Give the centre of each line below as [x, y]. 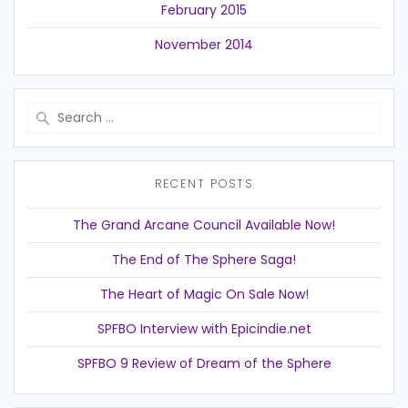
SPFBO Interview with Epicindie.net [204, 329]
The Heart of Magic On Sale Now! [204, 295]
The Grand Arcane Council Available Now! [204, 225]
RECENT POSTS [204, 184]
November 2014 [204, 45]
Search [227, 111]
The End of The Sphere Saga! [204, 260]
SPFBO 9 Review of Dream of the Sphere [204, 364]
